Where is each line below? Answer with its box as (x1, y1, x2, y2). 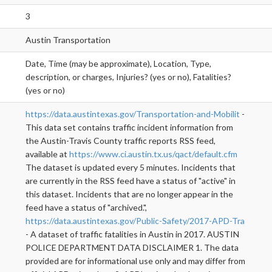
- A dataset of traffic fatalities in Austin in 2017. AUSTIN (25, 229, 239, 240)
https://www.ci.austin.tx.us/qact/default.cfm (69, 149, 237, 160)
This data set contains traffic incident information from (25, 122, 233, 133)
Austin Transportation (25, 35, 110, 46)
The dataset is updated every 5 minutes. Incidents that (25, 162, 236, 173)
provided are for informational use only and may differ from (25, 256, 245, 267)
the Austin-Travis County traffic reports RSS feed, (25, 135, 216, 146)
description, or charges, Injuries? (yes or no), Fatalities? (25, 72, 231, 83)
